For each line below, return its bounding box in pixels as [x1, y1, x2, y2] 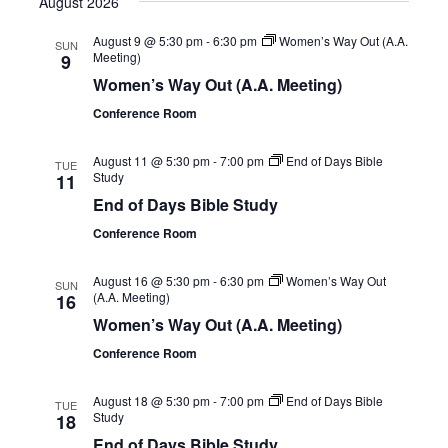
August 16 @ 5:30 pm [93, 271, 211, 289]
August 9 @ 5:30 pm [93, 31, 204, 49]
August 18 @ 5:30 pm [93, 391, 211, 409]
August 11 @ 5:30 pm [93, 151, 211, 169]
